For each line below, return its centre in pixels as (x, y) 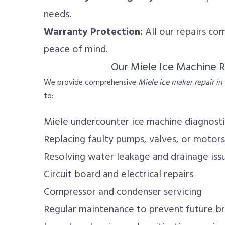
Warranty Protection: (93, 32)
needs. (58, 15)
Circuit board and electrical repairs (119, 175)
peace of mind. (76, 50)
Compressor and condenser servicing (123, 192)
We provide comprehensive (91, 83)
